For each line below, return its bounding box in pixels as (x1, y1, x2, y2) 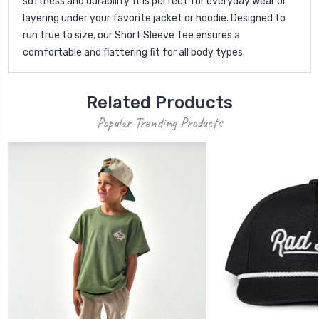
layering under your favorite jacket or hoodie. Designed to (23, 11, 286, 24)
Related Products (86, 92, 233, 113)
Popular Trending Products (97, 113, 222, 132)
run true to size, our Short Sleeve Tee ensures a (23, 28, 240, 41)
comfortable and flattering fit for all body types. (23, 46, 245, 58)
